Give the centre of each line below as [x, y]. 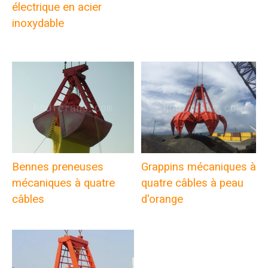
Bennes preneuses [57, 167]
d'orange [162, 199]
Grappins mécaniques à [199, 167]
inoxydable [39, 24]
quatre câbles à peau [193, 183]
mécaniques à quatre [63, 183]
